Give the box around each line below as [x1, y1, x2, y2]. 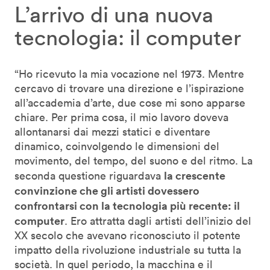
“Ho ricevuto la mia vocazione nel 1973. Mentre [14, 67, 244, 81]
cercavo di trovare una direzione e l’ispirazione [14, 81, 244, 96]
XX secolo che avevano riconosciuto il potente [14, 228, 240, 243]
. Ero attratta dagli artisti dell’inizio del [64, 214, 251, 228]
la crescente [164, 168, 225, 183]
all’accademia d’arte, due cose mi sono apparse [14, 96, 245, 110]
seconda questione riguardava [14, 169, 164, 183]
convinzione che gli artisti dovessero [14, 183, 199, 198]
